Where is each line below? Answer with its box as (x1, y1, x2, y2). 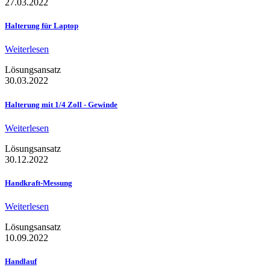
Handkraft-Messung (5, 178, 72, 187)
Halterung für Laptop (5, 21, 78, 31)
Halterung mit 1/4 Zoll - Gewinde (5, 99, 118, 109)
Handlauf (5, 257, 37, 266)
